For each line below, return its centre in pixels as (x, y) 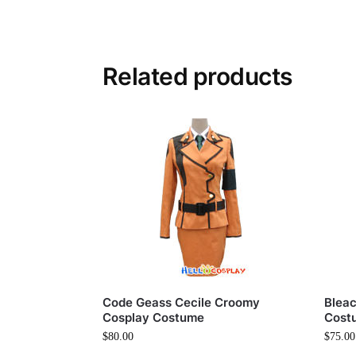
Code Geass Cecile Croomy (181, 303)
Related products (197, 77)
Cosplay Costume (153, 318)
